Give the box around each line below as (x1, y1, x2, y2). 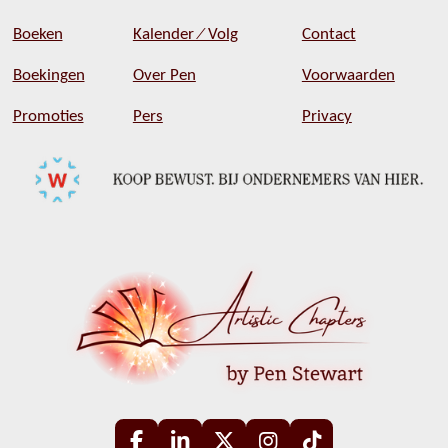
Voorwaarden (301, 67, 395, 84)
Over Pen (132, 67, 196, 84)
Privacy (301, 108, 352, 125)
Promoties (12, 108, 84, 125)
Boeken (12, 26, 63, 43)
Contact (301, 26, 356, 43)
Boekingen (12, 67, 85, 84)
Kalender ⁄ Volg (132, 26, 238, 43)
